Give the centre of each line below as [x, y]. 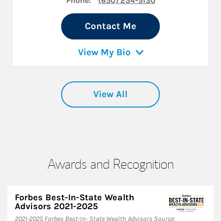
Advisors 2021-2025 [56, 206]
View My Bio [104, 52]
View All [110, 94]
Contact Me [110, 26]
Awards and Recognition [110, 163]
